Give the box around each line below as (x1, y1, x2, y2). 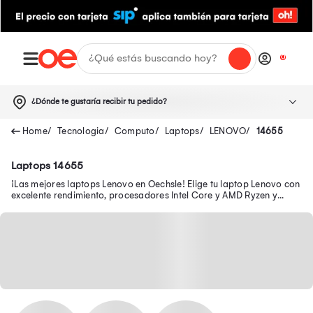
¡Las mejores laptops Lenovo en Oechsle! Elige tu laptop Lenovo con (11, 178, 300, 189)
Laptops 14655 (11, 159, 83, 172)
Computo (114, 125, 155, 136)
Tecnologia (57, 125, 105, 136)
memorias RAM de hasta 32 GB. (11, 201, 145, 212)
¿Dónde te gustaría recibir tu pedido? (31, 96, 167, 106)
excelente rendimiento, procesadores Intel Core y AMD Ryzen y (11, 189, 277, 201)
